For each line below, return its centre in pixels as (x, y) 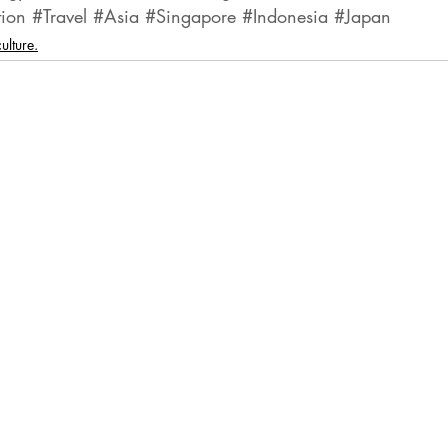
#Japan (362, 15)
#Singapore (190, 15)
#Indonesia (285, 15)
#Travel (59, 15)
